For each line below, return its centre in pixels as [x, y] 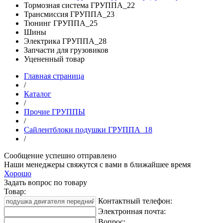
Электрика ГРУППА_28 [65, 41]
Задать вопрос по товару [46, 183]
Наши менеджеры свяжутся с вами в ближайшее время [97, 165]
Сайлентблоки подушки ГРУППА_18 [88, 130]
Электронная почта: [132, 212]
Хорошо [18, 174]
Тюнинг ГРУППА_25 [61, 23]
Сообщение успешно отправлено [60, 156]
